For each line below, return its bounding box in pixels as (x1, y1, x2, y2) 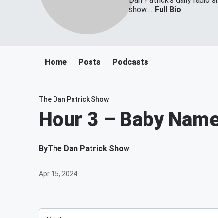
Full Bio (155, 5, 181, 14)
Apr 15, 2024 (39, 170, 77, 178)
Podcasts (112, 57, 148, 67)
